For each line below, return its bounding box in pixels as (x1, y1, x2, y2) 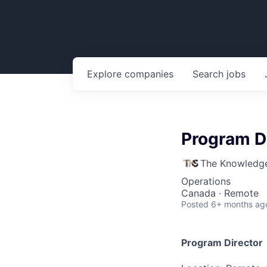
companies (125, 68, 173, 80)
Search (193, 68, 226, 80)
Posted (181, 199, 209, 209)
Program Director (181, 237, 263, 249)
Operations (181, 175, 231, 187)
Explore (87, 68, 125, 80)
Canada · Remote (181, 187, 259, 199)
